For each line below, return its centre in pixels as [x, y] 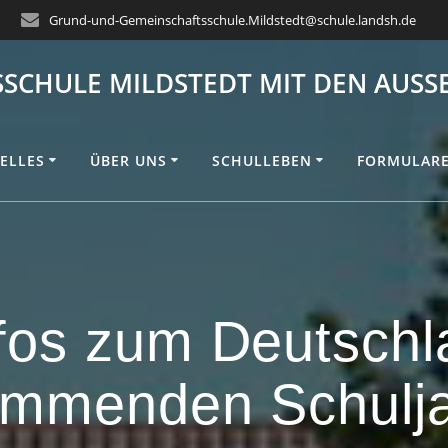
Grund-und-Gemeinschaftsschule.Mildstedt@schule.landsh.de [233, 20]
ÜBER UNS [128, 160]
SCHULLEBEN [261, 160]
